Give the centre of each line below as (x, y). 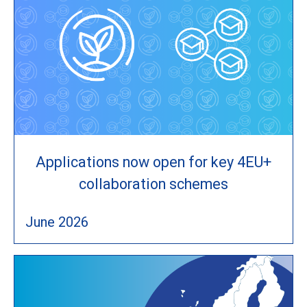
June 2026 (57, 222)
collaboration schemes (153, 184)
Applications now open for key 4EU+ (153, 162)
